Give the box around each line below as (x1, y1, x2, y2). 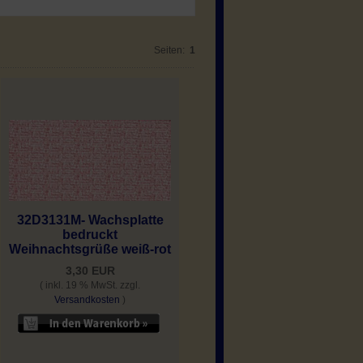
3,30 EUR (65, 263, 115, 277)
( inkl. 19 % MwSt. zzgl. (40, 279, 140, 291)
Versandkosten (54, 293, 120, 305)
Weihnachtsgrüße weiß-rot (9, 241, 171, 256)
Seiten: (154, 44, 187, 56)
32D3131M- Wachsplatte (16, 212, 164, 227)
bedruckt (62, 227, 117, 241)
